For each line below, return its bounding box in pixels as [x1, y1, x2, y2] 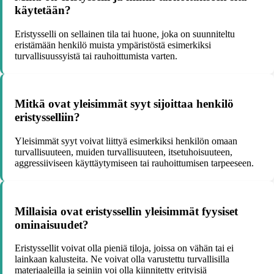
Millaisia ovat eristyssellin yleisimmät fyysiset [15, 204, 238, 218]
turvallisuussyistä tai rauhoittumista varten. [15, 50, 177, 61]
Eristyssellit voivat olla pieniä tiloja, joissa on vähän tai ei [15, 243, 234, 254]
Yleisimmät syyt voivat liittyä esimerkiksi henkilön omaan [15, 136, 237, 147]
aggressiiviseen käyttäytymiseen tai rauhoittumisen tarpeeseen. [15, 158, 254, 169]
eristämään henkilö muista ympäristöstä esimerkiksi [15, 39, 211, 50]
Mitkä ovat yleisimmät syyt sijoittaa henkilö [15, 97, 234, 111]
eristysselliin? [15, 111, 80, 124]
